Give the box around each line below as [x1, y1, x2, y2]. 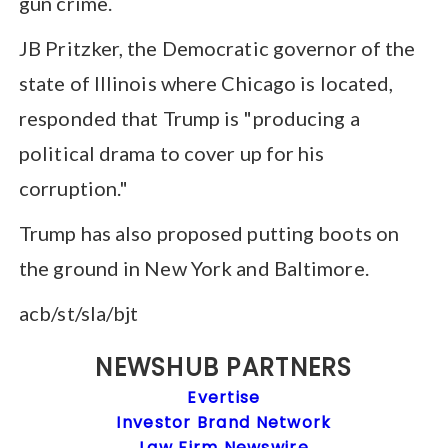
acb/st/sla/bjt [19, 300, 139, 325]
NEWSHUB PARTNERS [95, 350, 353, 384]
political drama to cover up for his [19, 140, 325, 165]
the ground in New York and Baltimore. [19, 255, 369, 280]
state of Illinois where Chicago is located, [19, 70, 394, 95]
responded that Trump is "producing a [19, 105, 360, 130]
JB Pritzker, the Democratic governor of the [19, 35, 416, 60]
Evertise [187, 385, 261, 409]
